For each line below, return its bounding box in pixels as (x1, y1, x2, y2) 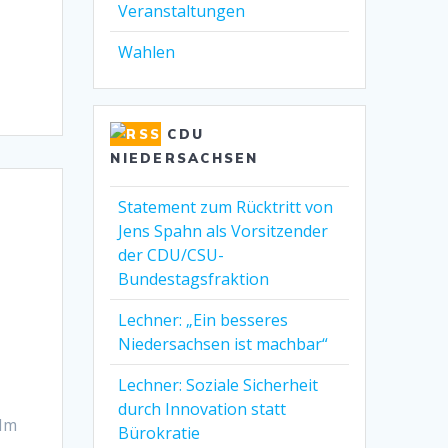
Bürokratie (118, 421, 201, 444)
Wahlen (118, 40, 176, 63)
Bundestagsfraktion (118, 267, 270, 290)
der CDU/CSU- (118, 243, 225, 266)
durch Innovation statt (118, 397, 287, 420)
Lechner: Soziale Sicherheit (118, 373, 319, 396)
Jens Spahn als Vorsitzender (118, 219, 329, 242)
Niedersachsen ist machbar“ (118, 332, 329, 355)
